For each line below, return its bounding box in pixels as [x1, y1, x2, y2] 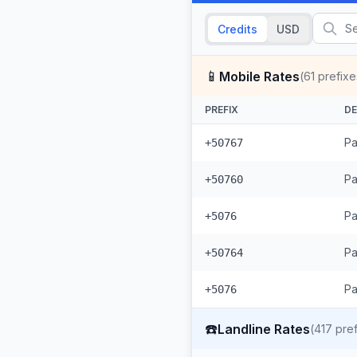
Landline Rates [218, 320, 310, 337]
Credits [218, 22, 257, 36]
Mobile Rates [219, 68, 300, 84]
